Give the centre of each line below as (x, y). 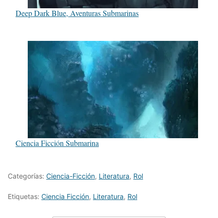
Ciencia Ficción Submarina (57, 143)
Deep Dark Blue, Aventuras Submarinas (77, 13)
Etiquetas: (25, 196)
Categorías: (27, 176)
